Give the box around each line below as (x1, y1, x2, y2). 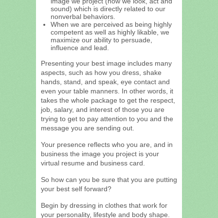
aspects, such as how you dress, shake (41, 68, 162, 76)
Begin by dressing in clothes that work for (41, 201, 167, 209)
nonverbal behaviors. (51, 12, 115, 20)
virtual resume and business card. (41, 159, 145, 167)
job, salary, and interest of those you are (41, 105, 164, 113)
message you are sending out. (41, 124, 134, 132)
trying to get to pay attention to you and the (41, 114, 173, 123)
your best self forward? (41, 184, 111, 193)
